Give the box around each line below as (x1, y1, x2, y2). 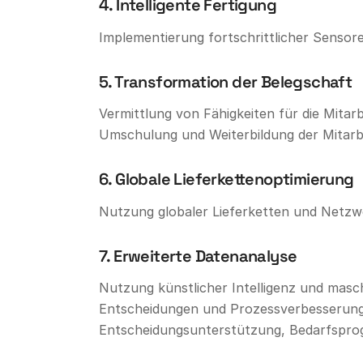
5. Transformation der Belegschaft (99, 70, 352, 92)
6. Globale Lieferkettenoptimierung (99, 169, 354, 190)
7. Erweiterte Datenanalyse (99, 245, 297, 267)
